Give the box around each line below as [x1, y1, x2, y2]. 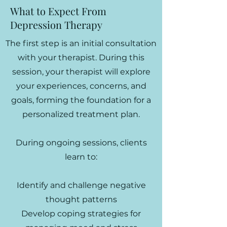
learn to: [65, 152, 97, 162]
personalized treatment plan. [22, 109, 140, 119]
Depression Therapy [10, 18, 102, 31]
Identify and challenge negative [16, 180, 146, 190]
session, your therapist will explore [12, 67, 150, 77]
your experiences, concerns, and [16, 81, 146, 91]
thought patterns [45, 195, 117, 204]
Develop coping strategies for [21, 209, 141, 218]
